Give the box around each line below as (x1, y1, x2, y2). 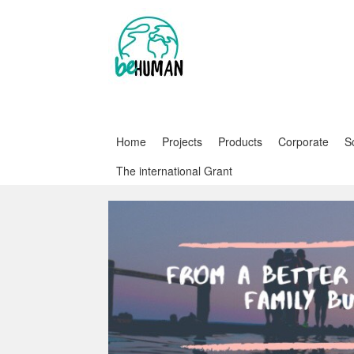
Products (218, 134, 262, 149)
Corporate (278, 134, 329, 149)
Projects (162, 134, 202, 149)
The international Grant (116, 163, 232, 179)
